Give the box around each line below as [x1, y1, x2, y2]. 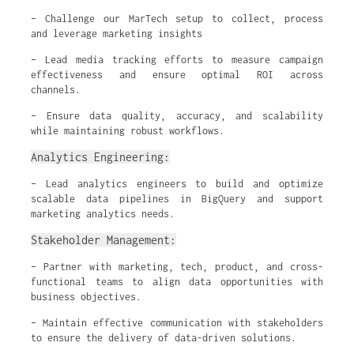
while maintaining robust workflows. [31, 125, 224, 137]
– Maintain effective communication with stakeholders [31, 317, 323, 329]
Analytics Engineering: [31, 150, 170, 164]
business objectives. [31, 291, 141, 303]
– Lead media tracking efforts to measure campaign [31, 54, 323, 66]
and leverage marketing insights [31, 28, 202, 40]
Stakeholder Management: [31, 233, 176, 247]
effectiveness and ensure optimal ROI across [31, 69, 323, 81]
